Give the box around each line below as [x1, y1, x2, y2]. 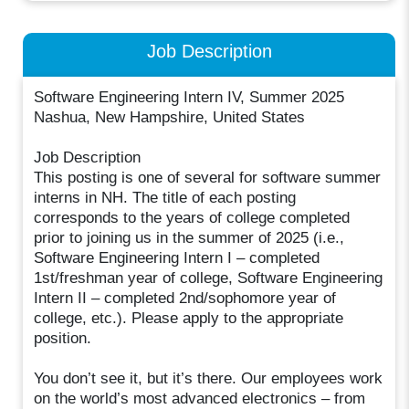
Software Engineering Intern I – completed [34, 248, 320, 267]
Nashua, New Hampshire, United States [34, 108, 306, 126]
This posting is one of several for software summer [34, 168, 382, 186]
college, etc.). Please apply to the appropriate [34, 309, 344, 327]
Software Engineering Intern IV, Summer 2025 [34, 88, 345, 106]
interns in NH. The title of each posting [34, 188, 297, 206]
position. [34, 329, 92, 347]
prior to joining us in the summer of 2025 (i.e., [34, 228, 345, 246]
